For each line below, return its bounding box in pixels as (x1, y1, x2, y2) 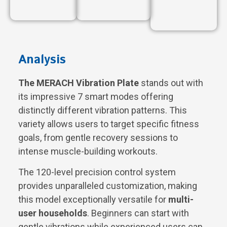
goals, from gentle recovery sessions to (18, 132, 178, 143)
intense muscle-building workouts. (18, 145, 158, 157)
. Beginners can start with (87, 208, 189, 219)
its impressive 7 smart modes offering (18, 91, 173, 102)
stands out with (139, 77, 203, 88)
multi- (168, 194, 194, 205)
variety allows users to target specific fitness (18, 118, 199, 129)
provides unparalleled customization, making (18, 180, 197, 192)
